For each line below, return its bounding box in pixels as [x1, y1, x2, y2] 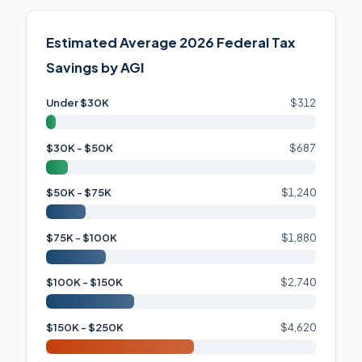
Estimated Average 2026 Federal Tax [46, 33, 295, 51]
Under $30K [46, 95, 109, 109]
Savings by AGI [46, 58, 144, 76]
